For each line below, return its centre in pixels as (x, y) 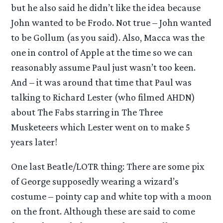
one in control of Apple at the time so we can (102, 52)
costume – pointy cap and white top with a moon (111, 196)
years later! (34, 142)
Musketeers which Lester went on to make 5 (101, 127)
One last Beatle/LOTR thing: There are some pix (108, 167)
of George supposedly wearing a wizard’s (95, 181)
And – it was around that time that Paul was (102, 82)
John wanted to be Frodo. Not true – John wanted (111, 22)
